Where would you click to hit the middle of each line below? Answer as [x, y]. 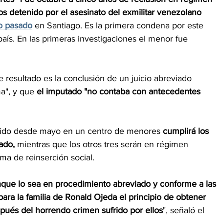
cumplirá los [187, 131]
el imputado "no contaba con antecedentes [120, 92]
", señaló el [185, 210]
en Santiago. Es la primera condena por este [119, 26]
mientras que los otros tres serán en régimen [104, 144]
